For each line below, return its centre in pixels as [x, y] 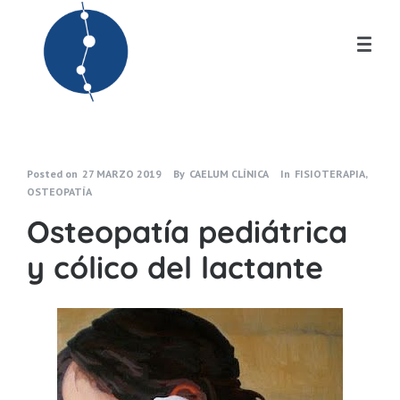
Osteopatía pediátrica [187, 232]
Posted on [52, 174]
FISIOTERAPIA [330, 174]
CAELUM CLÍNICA [229, 174]
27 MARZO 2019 [122, 174]
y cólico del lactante [175, 268]
